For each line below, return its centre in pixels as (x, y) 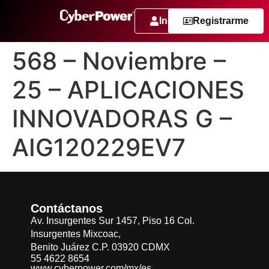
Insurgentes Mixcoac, (76, 234)
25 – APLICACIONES (128, 90)
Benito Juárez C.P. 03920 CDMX (100, 247)
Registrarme (220, 21)
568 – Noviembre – (119, 61)
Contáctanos (67, 208)
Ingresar (178, 21)
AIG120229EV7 (99, 147)
